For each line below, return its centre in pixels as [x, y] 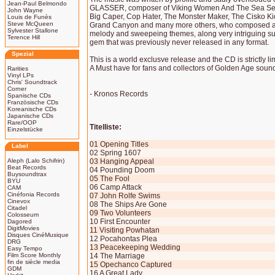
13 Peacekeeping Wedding [135, 247]
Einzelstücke [25, 129]
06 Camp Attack [116, 187]
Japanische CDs [30, 116]
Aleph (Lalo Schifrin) [36, 161]
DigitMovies [23, 228]
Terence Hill [24, 37]
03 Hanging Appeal [122, 161]
